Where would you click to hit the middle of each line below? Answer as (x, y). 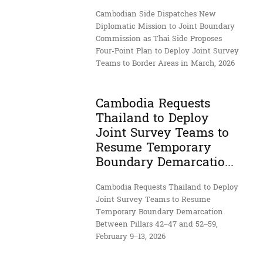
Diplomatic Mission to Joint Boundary (165, 27)
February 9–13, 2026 (130, 237)
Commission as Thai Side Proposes (159, 39)
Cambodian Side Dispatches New (156, 14)
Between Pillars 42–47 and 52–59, (156, 225)
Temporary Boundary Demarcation (159, 212)
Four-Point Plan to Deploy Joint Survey (167, 51)
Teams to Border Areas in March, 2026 (165, 64)
